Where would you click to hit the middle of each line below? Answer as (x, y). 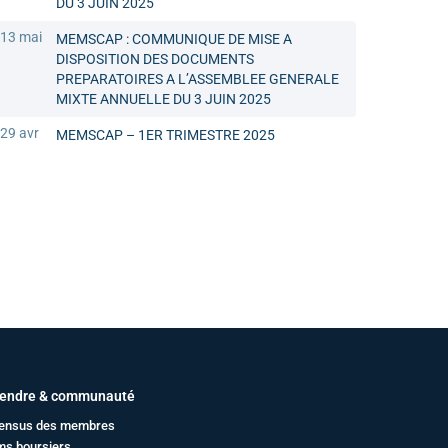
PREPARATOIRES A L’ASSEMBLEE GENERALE (197, 79)
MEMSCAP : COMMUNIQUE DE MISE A (174, 39)
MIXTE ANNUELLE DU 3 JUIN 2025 (163, 99)
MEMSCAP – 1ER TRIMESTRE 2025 (165, 135)
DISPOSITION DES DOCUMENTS (155, 59)
